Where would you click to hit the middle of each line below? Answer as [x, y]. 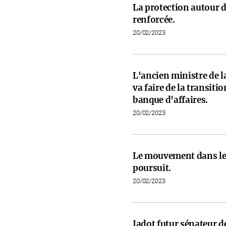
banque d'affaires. [170, 100]
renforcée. [154, 19]
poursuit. [152, 168]
